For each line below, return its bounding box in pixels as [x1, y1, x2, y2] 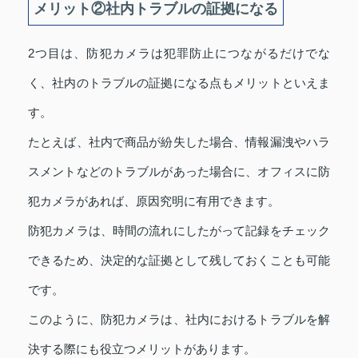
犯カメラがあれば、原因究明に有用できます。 [28, 194, 280, 209]
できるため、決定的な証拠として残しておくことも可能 [28, 253, 330, 268]
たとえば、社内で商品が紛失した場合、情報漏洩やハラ [28, 135, 330, 149]
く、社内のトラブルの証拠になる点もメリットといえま [28, 76, 330, 90]
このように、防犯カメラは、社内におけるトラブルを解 [28, 312, 330, 327]
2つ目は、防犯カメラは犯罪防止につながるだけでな [28, 46, 330, 61]
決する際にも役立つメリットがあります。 [28, 342, 256, 356]
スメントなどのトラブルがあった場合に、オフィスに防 [28, 165, 330, 179]
